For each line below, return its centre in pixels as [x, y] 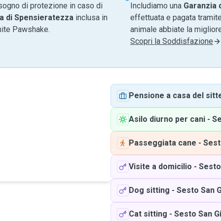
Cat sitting [148, 214]
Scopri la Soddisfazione [172, 41]
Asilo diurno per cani [167, 119]
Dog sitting [149, 190]
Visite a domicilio [160, 166]
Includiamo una [157, 6]
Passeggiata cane [163, 143]
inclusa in [91, 18]
